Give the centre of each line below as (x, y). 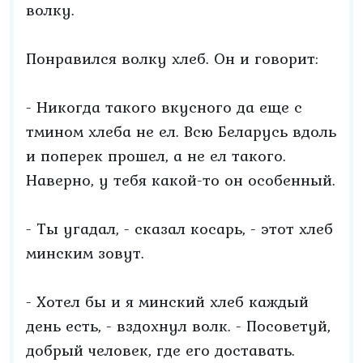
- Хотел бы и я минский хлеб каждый (167, 301)
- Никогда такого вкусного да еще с (164, 107)
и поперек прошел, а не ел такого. (156, 156)
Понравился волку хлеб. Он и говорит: (172, 58)
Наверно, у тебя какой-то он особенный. (181, 180)
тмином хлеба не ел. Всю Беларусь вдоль (181, 131)
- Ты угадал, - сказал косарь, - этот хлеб (179, 228)
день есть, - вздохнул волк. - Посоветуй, (178, 326)
